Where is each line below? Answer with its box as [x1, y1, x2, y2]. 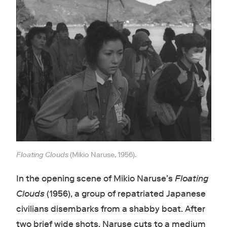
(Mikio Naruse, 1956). [69, 149, 136, 159]
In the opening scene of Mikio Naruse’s [16, 173, 175, 184]
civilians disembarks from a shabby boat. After [16, 203, 205, 214]
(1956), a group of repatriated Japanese [44, 188, 206, 199]
